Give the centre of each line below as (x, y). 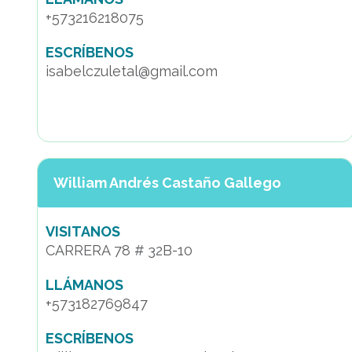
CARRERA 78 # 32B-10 (119, 250)
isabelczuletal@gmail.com (132, 71)
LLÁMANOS (84, 285)
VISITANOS (83, 231)
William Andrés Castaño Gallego (167, 183)
